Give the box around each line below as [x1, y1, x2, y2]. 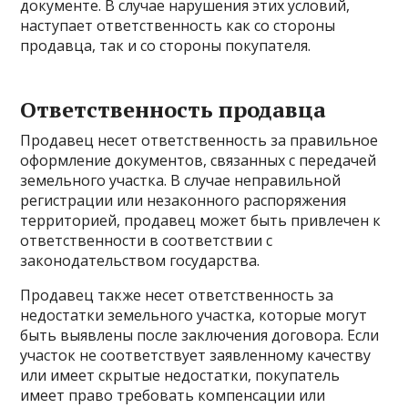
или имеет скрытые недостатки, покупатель [20, 365, 341, 385]
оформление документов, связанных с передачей [20, 150, 377, 170]
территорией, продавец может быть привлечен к [20, 210, 382, 230]
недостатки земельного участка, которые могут [20, 305, 368, 325]
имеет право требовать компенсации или [20, 385, 326, 405]
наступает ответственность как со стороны [20, 15, 336, 36]
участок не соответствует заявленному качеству [20, 345, 372, 365]
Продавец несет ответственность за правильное [20, 130, 379, 150]
